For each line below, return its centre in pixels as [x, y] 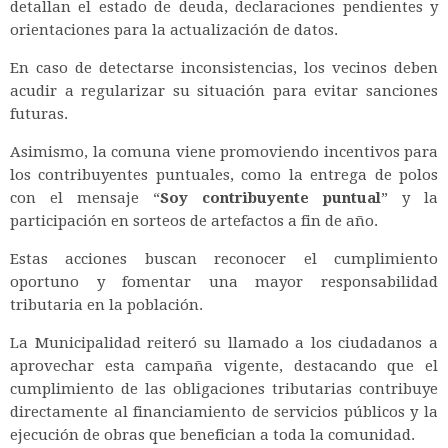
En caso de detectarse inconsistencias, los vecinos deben [224, 67]
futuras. [39, 113]
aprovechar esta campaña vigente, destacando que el [224, 365]
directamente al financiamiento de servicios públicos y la [224, 411]
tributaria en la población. [106, 304]
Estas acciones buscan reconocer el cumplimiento [224, 258]
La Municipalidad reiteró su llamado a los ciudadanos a [224, 342]
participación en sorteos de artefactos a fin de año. [194, 220]
